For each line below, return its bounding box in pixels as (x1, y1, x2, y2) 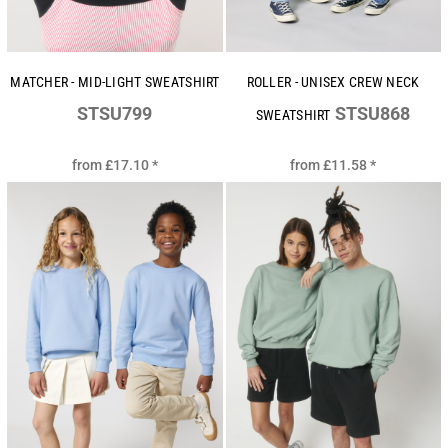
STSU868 (335, 103, 411, 125)
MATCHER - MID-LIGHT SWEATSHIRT (10, 74, 220, 91)
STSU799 (77, 103, 153, 125)
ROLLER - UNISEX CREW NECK (246, 74, 420, 91)
